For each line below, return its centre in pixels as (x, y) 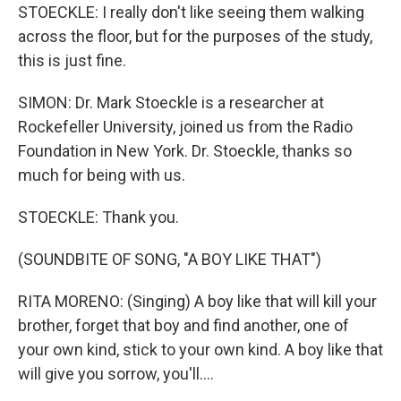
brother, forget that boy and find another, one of (183, 325)
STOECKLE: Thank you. (98, 217)
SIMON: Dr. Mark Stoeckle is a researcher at (171, 102)
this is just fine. (72, 60)
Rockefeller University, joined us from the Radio (185, 127)
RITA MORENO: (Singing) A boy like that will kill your (197, 301)
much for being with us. (102, 175)
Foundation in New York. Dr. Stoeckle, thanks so (185, 151)
